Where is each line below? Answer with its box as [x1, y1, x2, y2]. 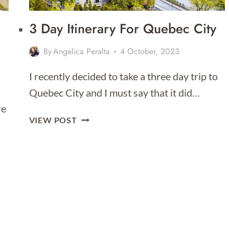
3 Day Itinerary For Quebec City [29, 19, 216, 39]
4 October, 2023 [120, 45, 179, 58]
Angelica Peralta [53, 45, 110, 58]
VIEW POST [29, 115, 77, 125]
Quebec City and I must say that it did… [29, 86, 200, 99]
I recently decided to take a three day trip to [29, 70, 218, 83]
